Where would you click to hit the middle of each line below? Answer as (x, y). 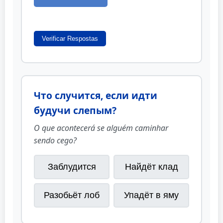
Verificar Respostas (70, 39)
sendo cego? (55, 141)
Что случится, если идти (96, 96)
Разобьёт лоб (72, 195)
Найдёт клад (151, 167)
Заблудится (72, 167)
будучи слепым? (75, 111)
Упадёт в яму (151, 195)
